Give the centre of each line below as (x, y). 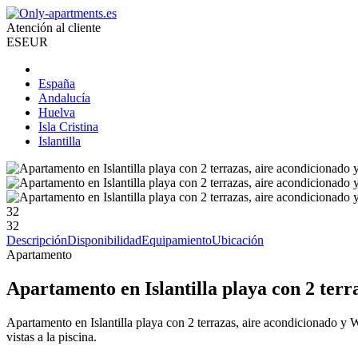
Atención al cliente (54, 28)
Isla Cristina (68, 127)
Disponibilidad (104, 240)
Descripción (37, 240)
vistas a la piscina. (52, 336)
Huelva (57, 112)
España (57, 84)
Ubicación (238, 240)
